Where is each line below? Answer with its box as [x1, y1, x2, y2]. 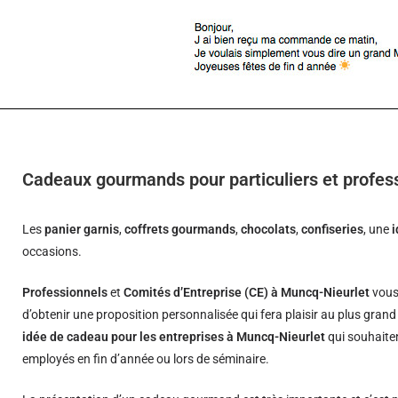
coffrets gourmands [124, 222, 236, 236]
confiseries [301, 222, 364, 236]
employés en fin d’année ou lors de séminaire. [22, 352, 270, 366]
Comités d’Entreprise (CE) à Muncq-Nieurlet [123, 285, 370, 299]
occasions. [22, 244, 83, 259]
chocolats [241, 222, 297, 236]
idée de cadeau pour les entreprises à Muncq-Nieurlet [22, 330, 326, 344]
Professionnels [22, 285, 108, 299]
